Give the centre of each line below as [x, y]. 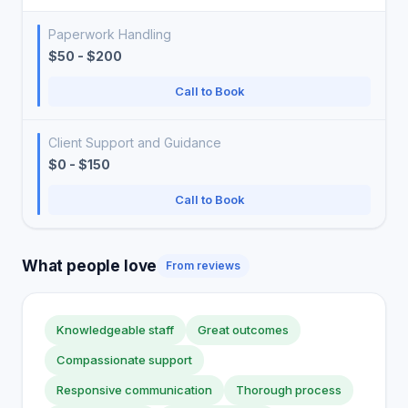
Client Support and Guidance [135, 143]
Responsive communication [134, 390]
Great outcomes [243, 330]
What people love [90, 265]
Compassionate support [124, 360]
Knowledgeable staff [115, 330]
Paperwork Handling [110, 34]
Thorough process [289, 390]
